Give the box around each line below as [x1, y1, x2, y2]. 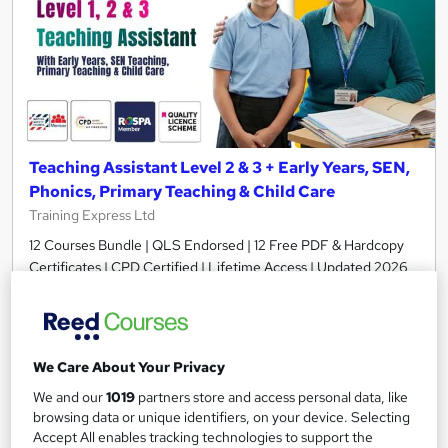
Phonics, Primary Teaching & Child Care [29, 180, 335, 202]
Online [219, 291, 261, 310]
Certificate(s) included [68, 367, 209, 386]
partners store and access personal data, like [135, 388, 409, 407]
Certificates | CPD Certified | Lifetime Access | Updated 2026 [29, 257, 408, 276]
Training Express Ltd [29, 205, 155, 224]
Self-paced [136, 329, 209, 348]
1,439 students [68, 291, 160, 310]
